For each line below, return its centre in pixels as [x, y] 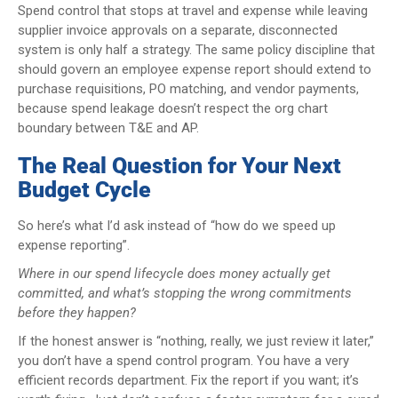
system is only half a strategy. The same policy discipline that [196, 49]
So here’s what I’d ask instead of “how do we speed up [177, 225]
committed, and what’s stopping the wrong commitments [185, 293]
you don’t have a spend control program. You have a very [183, 360]
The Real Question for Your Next [179, 165]
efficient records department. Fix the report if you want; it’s [188, 380]
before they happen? [77, 312]
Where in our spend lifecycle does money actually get [174, 273]
